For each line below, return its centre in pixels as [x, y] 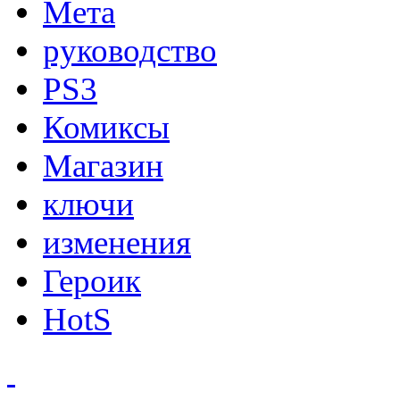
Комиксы [106, 128]
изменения [117, 243]
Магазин [103, 166]
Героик [92, 281]
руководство [130, 51]
